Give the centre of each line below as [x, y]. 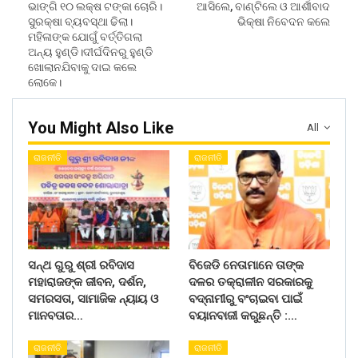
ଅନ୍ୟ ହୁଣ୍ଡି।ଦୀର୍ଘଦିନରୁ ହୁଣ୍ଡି [90, 52]
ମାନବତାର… [56, 315]
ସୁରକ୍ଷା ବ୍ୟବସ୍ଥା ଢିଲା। [80, 22]
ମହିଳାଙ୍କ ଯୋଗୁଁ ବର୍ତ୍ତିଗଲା [85, 37]
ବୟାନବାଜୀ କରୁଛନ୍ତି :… [243, 315]
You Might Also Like [101, 128]
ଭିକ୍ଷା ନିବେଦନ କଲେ [284, 22]
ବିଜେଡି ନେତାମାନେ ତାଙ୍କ [246, 265]
